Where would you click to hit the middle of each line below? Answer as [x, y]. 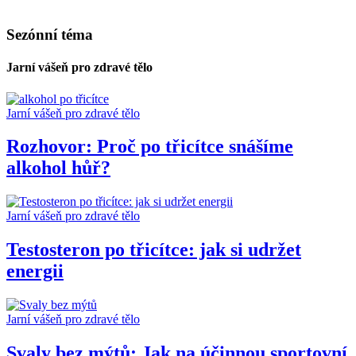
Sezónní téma [50, 34]
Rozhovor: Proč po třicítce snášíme [150, 147]
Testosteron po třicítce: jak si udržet [154, 250]
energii [35, 271]
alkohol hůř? [58, 168]
